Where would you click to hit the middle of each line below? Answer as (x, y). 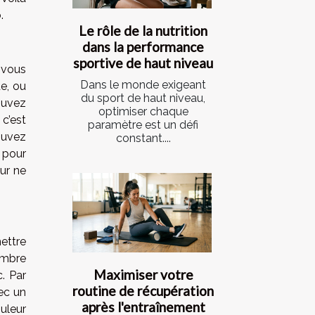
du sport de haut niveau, (143, 98)
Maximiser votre (143, 274)
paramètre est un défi (143, 124)
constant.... (143, 138)
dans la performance (143, 46)
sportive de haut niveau (143, 63)
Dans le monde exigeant (143, 84)
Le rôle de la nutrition (143, 30)
